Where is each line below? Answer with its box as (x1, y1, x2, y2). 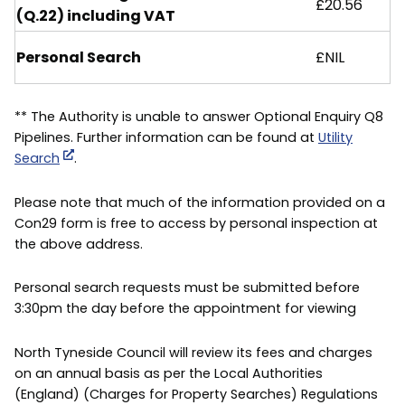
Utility (318, 128, 353, 147)
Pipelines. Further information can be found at (14, 128, 318, 147)
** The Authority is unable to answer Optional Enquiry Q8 (14, 108, 383, 127)
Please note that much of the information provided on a (14, 193, 385, 212)
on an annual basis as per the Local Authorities (14, 364, 323, 383)
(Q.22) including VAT (16, 5, 175, 26)
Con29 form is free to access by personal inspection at (14, 213, 378, 232)
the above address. (14, 234, 143, 253)
